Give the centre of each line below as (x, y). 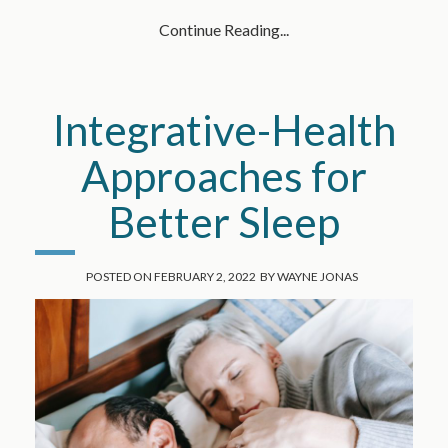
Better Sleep (224, 222)
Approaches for (224, 176)
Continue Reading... (224, 30)
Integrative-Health (224, 130)
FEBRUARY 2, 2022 (205, 277)
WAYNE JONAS (317, 277)
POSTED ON (119, 277)
